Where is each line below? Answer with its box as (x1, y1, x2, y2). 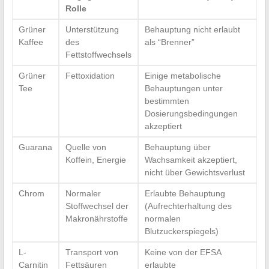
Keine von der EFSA (144, 247, 222, 258)
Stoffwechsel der (65, 201, 128, 211)
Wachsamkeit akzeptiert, (144, 155, 237, 165)
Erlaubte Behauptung (144, 189, 225, 199)
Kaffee (18, 37, 43, 47)
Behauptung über (144, 142, 211, 153)
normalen (144, 214, 181, 224)
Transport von (65, 247, 118, 258)
